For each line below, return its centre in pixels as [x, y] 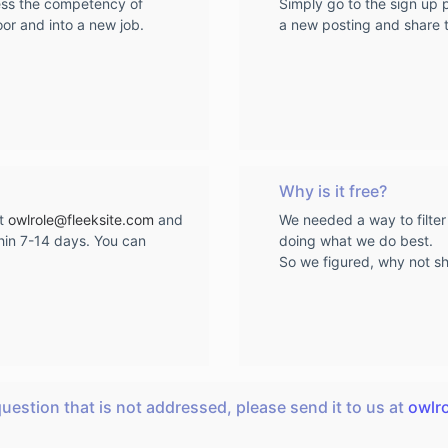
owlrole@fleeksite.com [81, 219]
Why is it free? [333, 191]
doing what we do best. [356, 240]
